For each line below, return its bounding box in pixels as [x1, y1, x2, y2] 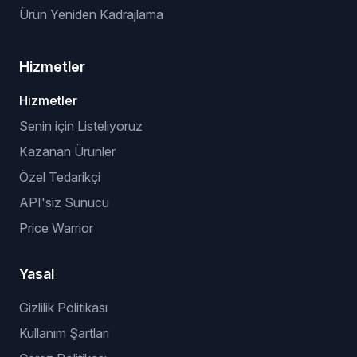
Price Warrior [19, 220, 93, 236]
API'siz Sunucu [19, 194, 109, 210]
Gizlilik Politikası [19, 300, 108, 316]
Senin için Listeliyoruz [19, 118, 143, 134]
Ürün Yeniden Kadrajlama [19, 6, 163, 22]
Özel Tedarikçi [19, 169, 100, 185]
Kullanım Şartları [19, 325, 109, 341]
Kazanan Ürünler [19, 143, 116, 159]
